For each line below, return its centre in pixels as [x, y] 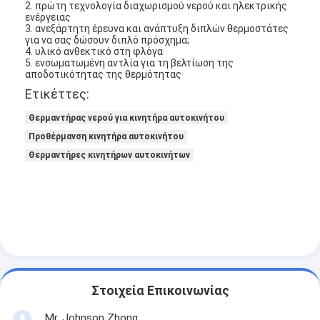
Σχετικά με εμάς [79, 302]
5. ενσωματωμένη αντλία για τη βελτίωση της [130, 62]
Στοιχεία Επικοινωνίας [160, 291]
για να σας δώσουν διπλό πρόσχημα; [107, 40]
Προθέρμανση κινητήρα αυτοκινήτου [106, 136]
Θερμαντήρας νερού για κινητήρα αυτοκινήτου [127, 117]
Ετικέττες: [57, 94]
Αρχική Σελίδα [75, 238]
